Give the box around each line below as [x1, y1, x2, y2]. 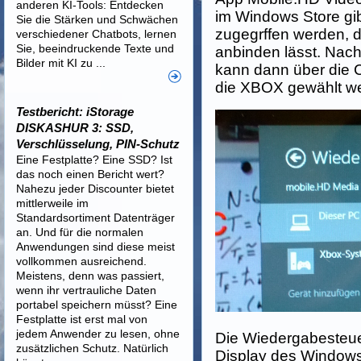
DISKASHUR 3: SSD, [16, 121, 134, 135]
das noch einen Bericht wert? [16, 168, 164, 180]
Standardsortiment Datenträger [16, 211, 175, 224]
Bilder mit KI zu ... [16, 56, 106, 69]
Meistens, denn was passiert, [16, 269, 164, 282]
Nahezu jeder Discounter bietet [16, 182, 174, 195]
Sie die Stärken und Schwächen [16, 13, 178, 26]
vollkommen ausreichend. [16, 255, 147, 268]
